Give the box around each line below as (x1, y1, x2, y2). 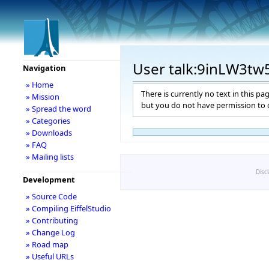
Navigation (22, 62, 65, 73)
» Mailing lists (25, 151, 74, 162)
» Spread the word (25, 103, 91, 114)
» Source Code (25, 191, 77, 202)
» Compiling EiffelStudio (25, 203, 111, 214)
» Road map (25, 239, 68, 250)
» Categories (25, 115, 70, 126)
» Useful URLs (25, 251, 74, 262)
